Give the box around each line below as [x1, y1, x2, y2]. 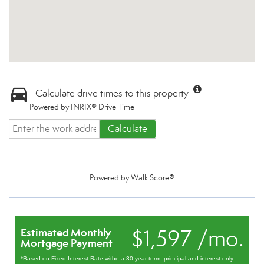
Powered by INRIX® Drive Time [29, 102, 134, 112]
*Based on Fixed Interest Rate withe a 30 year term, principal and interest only [21, 255, 233, 262]
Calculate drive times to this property [35, 87, 189, 100]
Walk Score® [131, 173, 174, 183]
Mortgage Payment [21, 236, 113, 250]
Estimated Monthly [21, 226, 111, 239]
